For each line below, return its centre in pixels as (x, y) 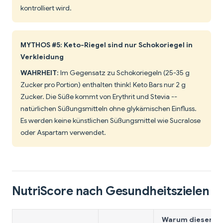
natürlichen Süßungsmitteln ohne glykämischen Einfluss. (109, 109)
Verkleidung (42, 57)
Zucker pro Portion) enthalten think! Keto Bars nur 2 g (103, 85)
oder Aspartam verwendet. (63, 133)
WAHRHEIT (39, 73)
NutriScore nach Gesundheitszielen (111, 191)
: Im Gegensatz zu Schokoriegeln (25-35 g (123, 73)
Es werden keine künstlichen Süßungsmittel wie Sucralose (111, 121)
